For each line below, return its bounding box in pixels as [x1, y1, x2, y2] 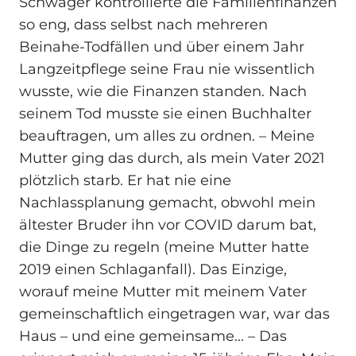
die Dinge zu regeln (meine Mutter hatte [19, 238, 309, 257]
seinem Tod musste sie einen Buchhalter [19, 105, 311, 123]
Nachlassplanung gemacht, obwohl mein [19, 194, 315, 212]
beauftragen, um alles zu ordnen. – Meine [19, 127, 315, 145]
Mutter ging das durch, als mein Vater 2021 [19, 149, 325, 168]
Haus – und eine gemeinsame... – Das [19, 327, 287, 346]
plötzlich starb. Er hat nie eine [19, 172, 231, 190]
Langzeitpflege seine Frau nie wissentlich [19, 60, 315, 79]
